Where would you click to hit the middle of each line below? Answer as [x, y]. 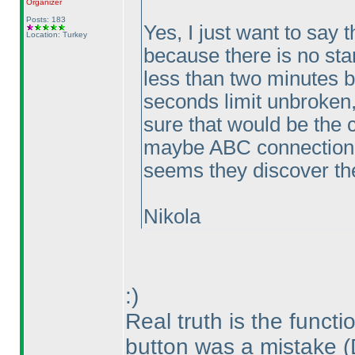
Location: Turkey [56, 34]
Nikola [172, 216]
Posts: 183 [46, 19]
